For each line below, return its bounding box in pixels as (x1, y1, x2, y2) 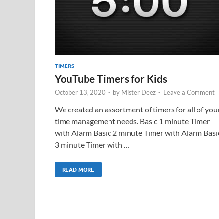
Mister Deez (121, 88, 156, 96)
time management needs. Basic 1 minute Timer (55, 116, 210, 126)
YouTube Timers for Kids (55, 72, 167, 85)
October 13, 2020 (55, 88, 106, 96)
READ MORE (62, 166, 94, 173)
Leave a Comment (163, 88, 215, 96)
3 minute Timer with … (55, 140, 130, 149)
